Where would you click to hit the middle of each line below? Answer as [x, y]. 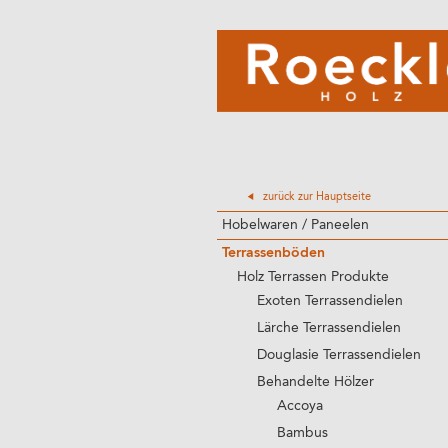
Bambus [302, 433]
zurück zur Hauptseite [317, 197]
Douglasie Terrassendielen [339, 355]
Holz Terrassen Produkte [313, 277]
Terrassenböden [273, 253]
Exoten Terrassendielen [330, 301]
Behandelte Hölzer [315, 382]
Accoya [300, 406]
